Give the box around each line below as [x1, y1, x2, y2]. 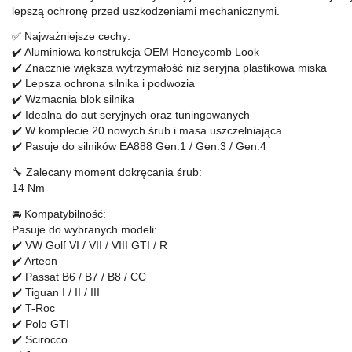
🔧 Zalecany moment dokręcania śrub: [12, 166, 202, 179]
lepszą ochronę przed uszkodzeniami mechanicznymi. [12, 4, 280, 17]
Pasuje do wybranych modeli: [12, 223, 157, 236]
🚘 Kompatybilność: [12, 207, 106, 221]
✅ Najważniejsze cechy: [12, 30, 130, 43]
